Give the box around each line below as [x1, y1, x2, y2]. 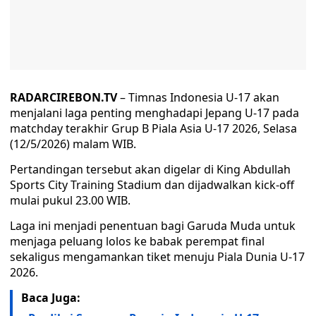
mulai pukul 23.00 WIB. [10, 193, 130, 208]
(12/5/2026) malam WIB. [10, 136, 136, 152]
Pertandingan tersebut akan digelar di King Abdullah [10, 162, 291, 177]
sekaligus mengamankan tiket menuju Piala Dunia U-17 [10, 249, 305, 265]
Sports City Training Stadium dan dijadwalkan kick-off [10, 177, 294, 193]
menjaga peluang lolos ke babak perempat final [10, 233, 265, 249]
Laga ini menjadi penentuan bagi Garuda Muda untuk [10, 218, 296, 233]
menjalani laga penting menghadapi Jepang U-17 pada [10, 105, 299, 121]
